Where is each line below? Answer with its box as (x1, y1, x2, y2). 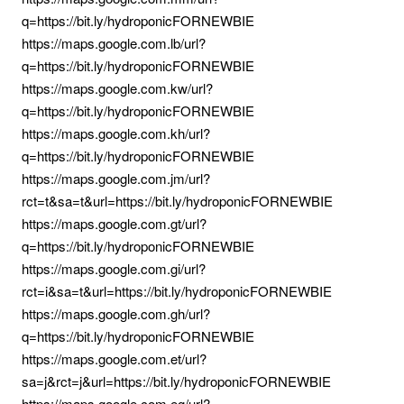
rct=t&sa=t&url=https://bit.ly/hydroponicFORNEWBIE (22, 191, 333, 210)
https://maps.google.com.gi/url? (22, 259, 206, 278)
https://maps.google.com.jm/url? (22, 169, 210, 188)
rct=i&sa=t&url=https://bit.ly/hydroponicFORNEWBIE (22, 281, 332, 300)
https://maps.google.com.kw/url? (22, 78, 213, 97)
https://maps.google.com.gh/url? (22, 304, 210, 323)
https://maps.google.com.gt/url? (22, 214, 207, 233)
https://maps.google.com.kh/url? (22, 124, 210, 142)
